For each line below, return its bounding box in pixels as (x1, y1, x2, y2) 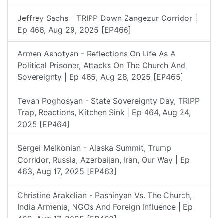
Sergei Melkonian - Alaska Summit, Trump (18, 143, 171, 153)
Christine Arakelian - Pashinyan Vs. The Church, (18, 190, 192, 200)
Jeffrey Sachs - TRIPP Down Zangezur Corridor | (18, 13, 197, 23)
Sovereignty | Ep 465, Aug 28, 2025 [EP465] (18, 72, 183, 82)
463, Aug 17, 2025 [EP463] (18, 166, 117, 176)
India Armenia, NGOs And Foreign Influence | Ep (18, 201, 193, 212)
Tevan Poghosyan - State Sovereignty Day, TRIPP (18, 95, 200, 106)
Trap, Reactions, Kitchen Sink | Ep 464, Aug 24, (18, 107, 191, 117)
